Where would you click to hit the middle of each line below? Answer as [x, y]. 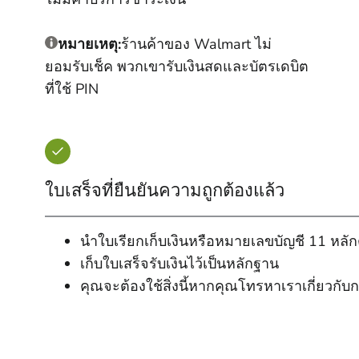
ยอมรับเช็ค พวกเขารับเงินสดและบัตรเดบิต [177, 67]
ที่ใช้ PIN [72, 89]
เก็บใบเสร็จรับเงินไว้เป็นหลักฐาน [179, 264]
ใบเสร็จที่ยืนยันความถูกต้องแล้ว [165, 190]
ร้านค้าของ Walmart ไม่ [196, 44]
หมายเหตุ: [89, 44]
